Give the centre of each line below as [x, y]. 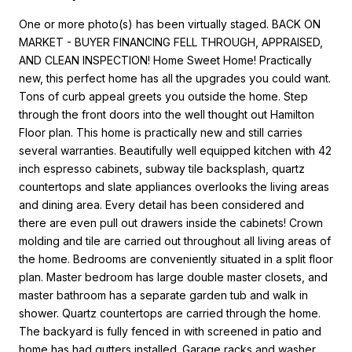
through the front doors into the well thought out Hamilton [167, 114]
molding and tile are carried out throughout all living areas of [175, 240]
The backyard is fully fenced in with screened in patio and [170, 331]
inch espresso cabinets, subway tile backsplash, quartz [162, 168]
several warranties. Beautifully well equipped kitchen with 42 [175, 150]
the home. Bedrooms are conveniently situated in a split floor [176, 258]
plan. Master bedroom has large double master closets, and [173, 277]
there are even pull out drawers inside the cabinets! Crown [171, 222]
